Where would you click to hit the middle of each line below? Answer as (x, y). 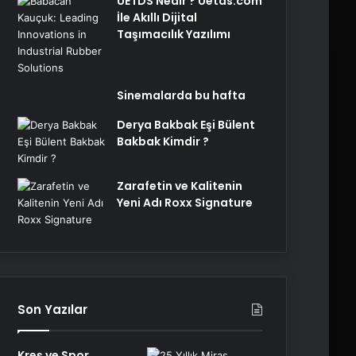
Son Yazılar (52, 310)
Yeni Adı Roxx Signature (185, 203)
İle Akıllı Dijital (157, 17)
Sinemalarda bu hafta (181, 95)
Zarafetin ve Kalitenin (180, 186)
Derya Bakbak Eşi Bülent (186, 125)
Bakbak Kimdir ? (163, 141)
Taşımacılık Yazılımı (174, 34)
